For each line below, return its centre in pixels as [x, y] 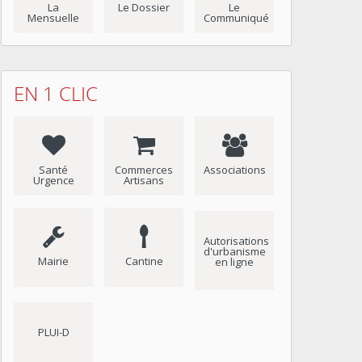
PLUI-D [53, 332]
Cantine [144, 261]
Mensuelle [53, 18]
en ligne [234, 262]
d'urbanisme [235, 251]
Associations [235, 170]
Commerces [144, 170]
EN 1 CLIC [56, 94]
